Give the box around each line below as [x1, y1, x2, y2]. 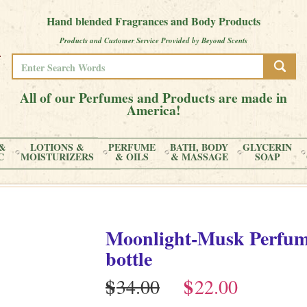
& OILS [115, 149, 149, 164]
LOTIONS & [30, 140, 84, 154]
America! [126, 100, 181, 120]
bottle [106, 245, 152, 273]
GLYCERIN [243, 140, 292, 154]
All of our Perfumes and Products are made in [20, 88, 287, 108]
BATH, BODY [170, 140, 228, 154]
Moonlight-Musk [106, 224, 249, 252]
